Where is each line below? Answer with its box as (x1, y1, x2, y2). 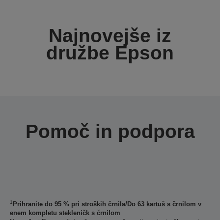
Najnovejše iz (49, 25, 171, 46)
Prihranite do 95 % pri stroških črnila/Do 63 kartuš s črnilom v (13, 200, 201, 208)
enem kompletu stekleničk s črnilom (10, 209, 120, 217)
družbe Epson (46, 42, 174, 63)
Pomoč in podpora (25, 121, 195, 142)
